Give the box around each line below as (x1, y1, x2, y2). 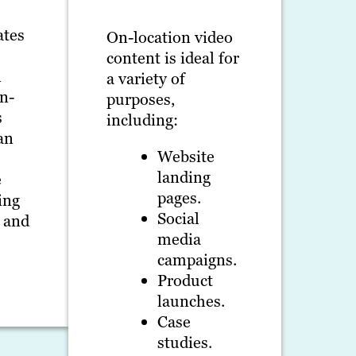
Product (157, 270, 214, 292)
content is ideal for (106, 48, 240, 69)
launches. (157, 291, 226, 312)
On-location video (106, 27, 234, 48)
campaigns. (157, 250, 238, 271)
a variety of (106, 68, 186, 90)
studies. (157, 332, 213, 354)
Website (157, 146, 215, 168)
